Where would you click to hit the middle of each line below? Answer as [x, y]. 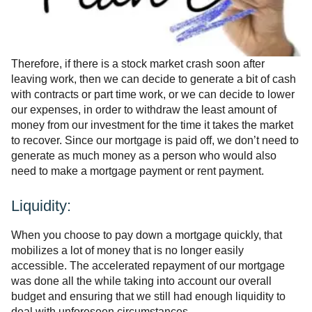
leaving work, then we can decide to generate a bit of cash [154, 79]
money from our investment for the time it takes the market [152, 125]
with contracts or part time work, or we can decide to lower [153, 94]
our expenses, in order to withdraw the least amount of [144, 110]
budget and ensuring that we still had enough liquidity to [148, 296]
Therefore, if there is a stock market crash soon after [138, 64]
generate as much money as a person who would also [144, 156]
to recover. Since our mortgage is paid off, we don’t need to [155, 140]
